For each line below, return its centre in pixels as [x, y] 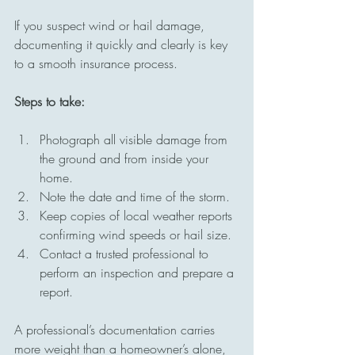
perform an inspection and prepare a [139, 272]
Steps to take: [50, 101]
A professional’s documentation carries [116, 329]
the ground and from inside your [126, 158]
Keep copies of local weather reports [138, 215]
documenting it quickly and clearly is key [123, 44]
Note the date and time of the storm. [135, 196]
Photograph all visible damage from [136, 139]
